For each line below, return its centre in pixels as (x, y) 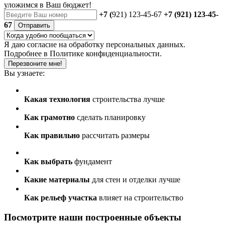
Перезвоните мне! (35, 63)
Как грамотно (49, 117)
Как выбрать (48, 161)
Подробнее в (27, 53)
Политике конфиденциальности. (106, 53)
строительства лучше (128, 99)
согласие (42, 44)
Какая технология (57, 99)
